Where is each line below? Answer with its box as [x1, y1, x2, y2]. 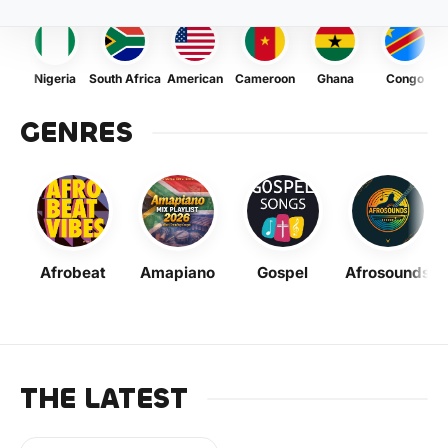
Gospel [257, 263, 308, 282]
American [167, 71, 223, 86]
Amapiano [140, 263, 215, 282]
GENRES [20, 115, 132, 151]
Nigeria [34, 71, 76, 86]
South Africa [89, 71, 161, 86]
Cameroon [235, 71, 295, 86]
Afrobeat [39, 263, 106, 282]
